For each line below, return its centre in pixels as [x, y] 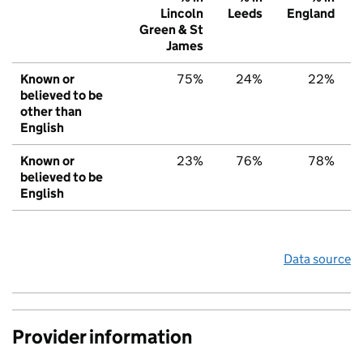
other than [51, 112]
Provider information [102, 337]
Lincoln [182, 14]
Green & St [171, 30]
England [311, 14]
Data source [317, 259]
